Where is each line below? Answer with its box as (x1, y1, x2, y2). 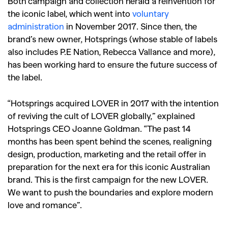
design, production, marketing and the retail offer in (8, 149, 206, 159)
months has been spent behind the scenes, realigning (8, 136, 212, 147)
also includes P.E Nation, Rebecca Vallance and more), (8, 46, 215, 57)
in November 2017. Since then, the (64, 21, 197, 32)
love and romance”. (8, 199, 82, 210)
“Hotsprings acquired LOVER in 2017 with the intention (8, 98, 219, 108)
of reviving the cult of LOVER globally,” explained (8, 110, 195, 121)
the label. (8, 72, 42, 82)
